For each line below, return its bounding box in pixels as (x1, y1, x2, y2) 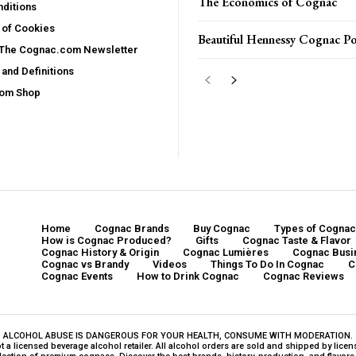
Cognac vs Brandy (41, 258, 129, 270)
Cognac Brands (95, 222, 169, 234)
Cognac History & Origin (41, 246, 159, 258)
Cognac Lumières (183, 246, 269, 258)
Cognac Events (41, 270, 113, 282)
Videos (153, 258, 187, 270)
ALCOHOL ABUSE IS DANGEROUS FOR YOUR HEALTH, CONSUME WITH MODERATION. (3, 331, 353, 341)
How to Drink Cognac (137, 270, 239, 282)
